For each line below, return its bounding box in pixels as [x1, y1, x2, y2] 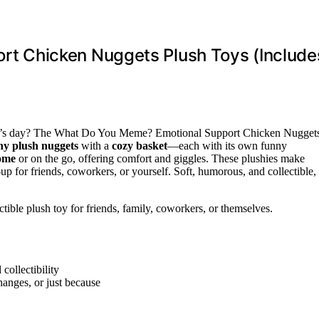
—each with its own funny [167, 140, 287, 152]
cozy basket [112, 140, 167, 152]
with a [78, 140, 112, 152]
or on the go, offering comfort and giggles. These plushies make [16, 152, 305, 165]
